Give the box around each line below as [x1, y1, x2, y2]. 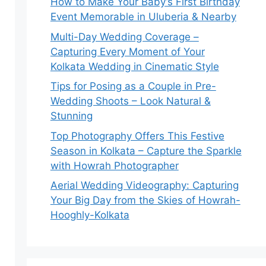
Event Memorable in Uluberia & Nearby [50, 11, 236, 23]
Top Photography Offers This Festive [50, 129, 224, 142]
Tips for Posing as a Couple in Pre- [50, 80, 216, 92]
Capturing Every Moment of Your [50, 45, 205, 58]
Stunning [50, 110, 93, 122]
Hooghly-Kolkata [50, 209, 129, 221]
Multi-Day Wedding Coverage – [50, 30, 199, 43]
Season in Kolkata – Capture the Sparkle [50, 144, 242, 157]
